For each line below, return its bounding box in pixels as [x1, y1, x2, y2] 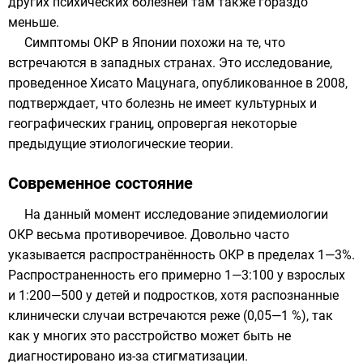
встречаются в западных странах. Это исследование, [8, 55, 332, 70]
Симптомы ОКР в [24, 35, 132, 50]
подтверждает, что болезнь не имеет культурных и [8, 96, 317, 111]
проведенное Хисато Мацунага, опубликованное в [8, 75, 316, 91]
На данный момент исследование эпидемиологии [24, 207, 328, 222]
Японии [132, 35, 177, 50]
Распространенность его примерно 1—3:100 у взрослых [8, 267, 345, 283]
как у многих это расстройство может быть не [8, 328, 291, 344]
